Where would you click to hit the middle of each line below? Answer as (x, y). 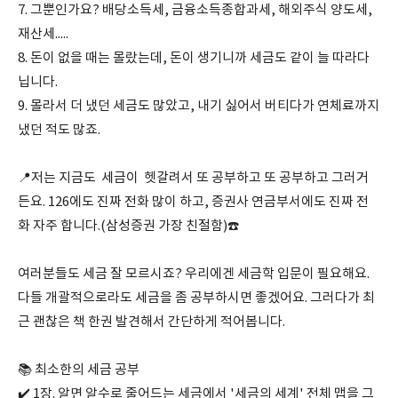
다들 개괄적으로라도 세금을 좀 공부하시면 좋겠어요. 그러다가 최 (196, 298)
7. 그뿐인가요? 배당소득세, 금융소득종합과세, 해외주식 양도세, (195, 11)
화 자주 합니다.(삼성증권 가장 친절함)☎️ (128, 227)
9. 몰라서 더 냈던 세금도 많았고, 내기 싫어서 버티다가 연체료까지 (199, 107)
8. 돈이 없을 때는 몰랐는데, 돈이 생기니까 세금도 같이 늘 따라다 (194, 59)
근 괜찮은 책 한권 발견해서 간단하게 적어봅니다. (153, 322)
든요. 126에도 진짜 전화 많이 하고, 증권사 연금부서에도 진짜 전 (193, 203)
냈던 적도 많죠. (60, 131)
